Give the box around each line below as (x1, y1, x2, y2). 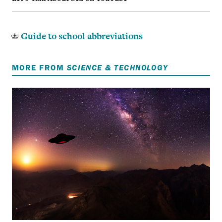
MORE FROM (12, 62, 67, 72)
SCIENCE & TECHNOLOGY (66, 62, 168, 72)
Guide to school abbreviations (20, 30, 143, 43)
